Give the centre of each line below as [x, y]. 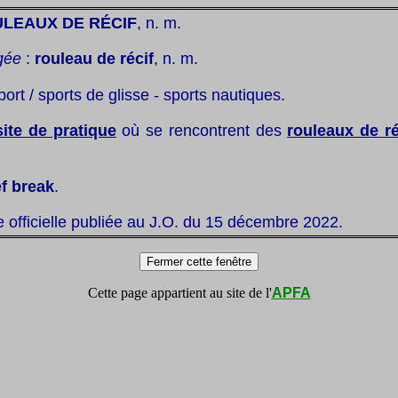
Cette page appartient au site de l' [179, 293]
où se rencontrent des [202, 131]
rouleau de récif [94, 59]
